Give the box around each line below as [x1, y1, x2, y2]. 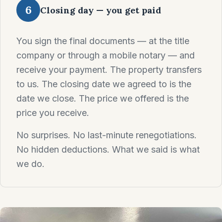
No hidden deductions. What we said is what [16, 144, 200, 155]
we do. [16, 159, 45, 169]
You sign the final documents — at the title [16, 36, 189, 46]
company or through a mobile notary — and [16, 50, 195, 60]
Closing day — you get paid [40, 4, 161, 16]
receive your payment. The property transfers [16, 64, 202, 75]
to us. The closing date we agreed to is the [16, 79, 191, 89]
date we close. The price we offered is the [16, 93, 189, 104]
